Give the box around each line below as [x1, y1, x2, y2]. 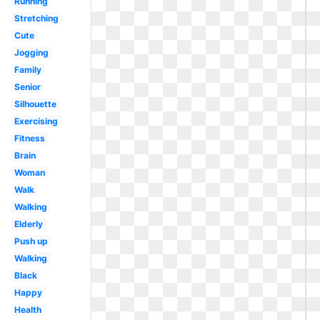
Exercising [14, 116, 58, 126]
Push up [14, 236, 48, 246]
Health [14, 304, 41, 315]
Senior [14, 81, 41, 92]
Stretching [14, 13, 59, 24]
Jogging [14, 47, 49, 58]
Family [14, 64, 41, 75]
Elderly [14, 219, 43, 229]
